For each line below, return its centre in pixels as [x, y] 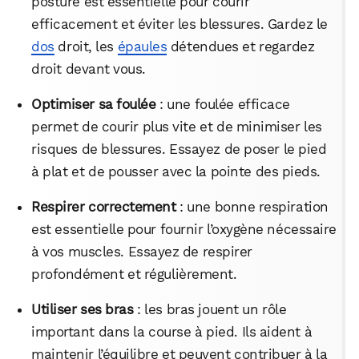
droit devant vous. [89, 69]
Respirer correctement [104, 207]
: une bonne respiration [252, 207]
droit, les [86, 47]
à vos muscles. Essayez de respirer [142, 252]
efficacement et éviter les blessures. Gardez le [179, 24]
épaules [142, 47]
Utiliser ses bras [83, 310]
